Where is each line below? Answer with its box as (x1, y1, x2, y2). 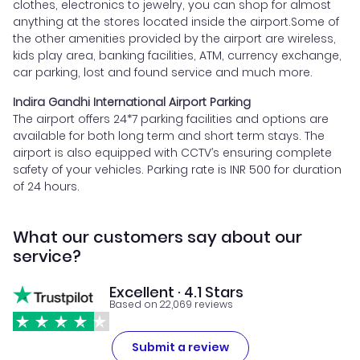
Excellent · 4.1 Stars (109, 281, 243, 302)
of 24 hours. (13, 178, 80, 194)
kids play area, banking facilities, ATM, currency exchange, (13, 47, 342, 63)
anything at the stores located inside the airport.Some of (13, 13, 339, 30)
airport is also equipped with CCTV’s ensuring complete (13, 144, 332, 161)
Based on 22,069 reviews (109, 297, 233, 311)
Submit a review (131, 339, 229, 356)
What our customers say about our (13, 225, 302, 248)
